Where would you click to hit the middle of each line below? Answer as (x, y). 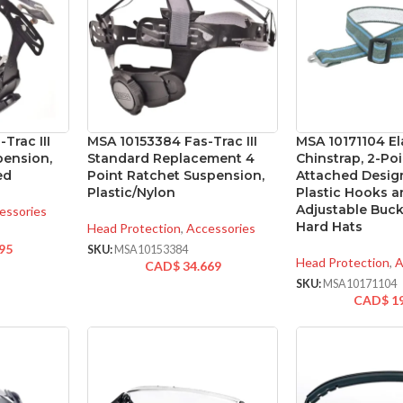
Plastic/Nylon (132, 192)
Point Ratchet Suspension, (176, 175)
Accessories (221, 228)
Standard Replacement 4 (171, 158)
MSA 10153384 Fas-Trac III (173, 141)
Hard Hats (330, 226)
